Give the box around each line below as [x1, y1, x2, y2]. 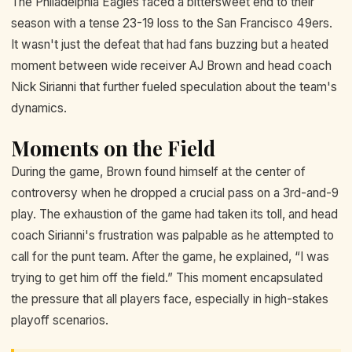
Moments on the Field [11, 134, 215, 163]
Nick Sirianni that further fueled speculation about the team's [11, 79, 337, 94]
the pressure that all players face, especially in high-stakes [11, 291, 328, 307]
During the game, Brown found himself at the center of [11, 164, 306, 180]
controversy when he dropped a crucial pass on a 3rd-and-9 [11, 185, 339, 201]
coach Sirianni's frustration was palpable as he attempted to [11, 228, 334, 244]
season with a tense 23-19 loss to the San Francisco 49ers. [11, 16, 332, 31]
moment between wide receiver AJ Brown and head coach [11, 58, 332, 73]
